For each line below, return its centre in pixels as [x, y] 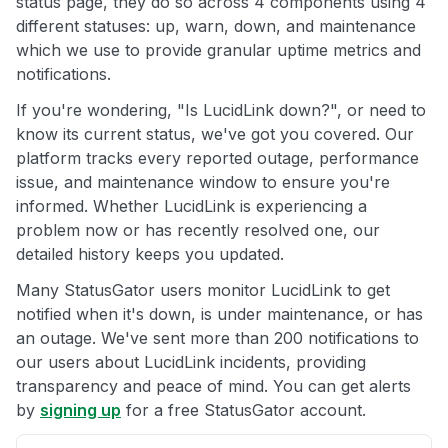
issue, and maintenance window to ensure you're [203, 182]
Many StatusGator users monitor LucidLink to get [203, 290]
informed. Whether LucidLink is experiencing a [191, 206]
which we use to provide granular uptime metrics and [218, 50]
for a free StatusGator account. [243, 410]
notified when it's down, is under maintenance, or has [219, 314]
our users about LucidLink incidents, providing [191, 362]
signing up [80, 410]
